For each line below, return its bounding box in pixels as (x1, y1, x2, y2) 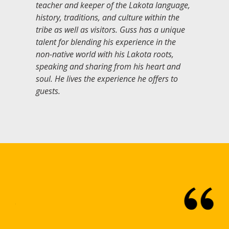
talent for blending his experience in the (36, 36, 176, 48)
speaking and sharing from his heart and (36, 61, 180, 73)
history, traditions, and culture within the (36, 12, 179, 24)
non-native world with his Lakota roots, (36, 49, 174, 60)
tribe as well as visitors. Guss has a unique (36, 24, 185, 36)
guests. (36, 85, 60, 97)
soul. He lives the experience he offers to (36, 73, 178, 85)
